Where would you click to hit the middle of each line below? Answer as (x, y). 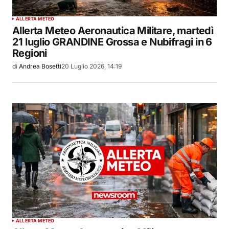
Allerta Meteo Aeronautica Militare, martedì (113, 31)
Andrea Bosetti (40, 66)
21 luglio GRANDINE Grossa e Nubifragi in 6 (112, 42)
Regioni (30, 53)
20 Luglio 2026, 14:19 (91, 66)
